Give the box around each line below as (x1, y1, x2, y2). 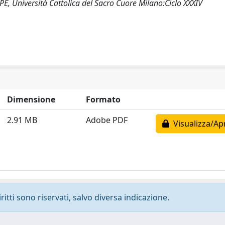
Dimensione (7, 94, 55, 105)
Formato (86, 94, 121, 105)
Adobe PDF (86, 115, 128, 126)
